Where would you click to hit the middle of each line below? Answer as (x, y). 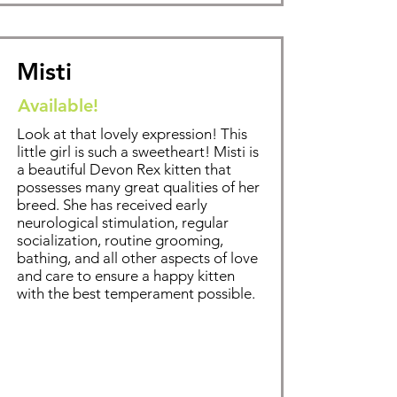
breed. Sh (48, 205)
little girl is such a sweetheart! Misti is (138, 152)
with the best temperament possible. (136, 293)
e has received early (143, 205)
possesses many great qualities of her (138, 187)
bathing (42, 258)
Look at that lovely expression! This (132, 134)
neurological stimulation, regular (123, 222)
